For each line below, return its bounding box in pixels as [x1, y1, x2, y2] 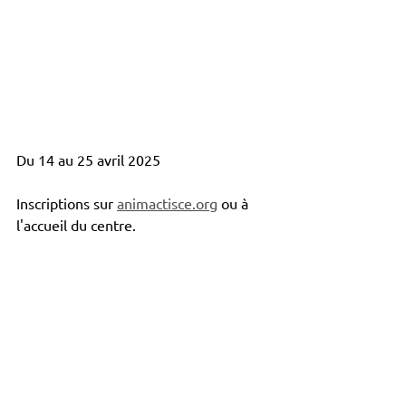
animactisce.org [117, 194, 217, 213]
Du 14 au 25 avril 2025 [16, 150, 160, 169]
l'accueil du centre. [16, 216, 136, 235]
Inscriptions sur [16, 194, 117, 213]
